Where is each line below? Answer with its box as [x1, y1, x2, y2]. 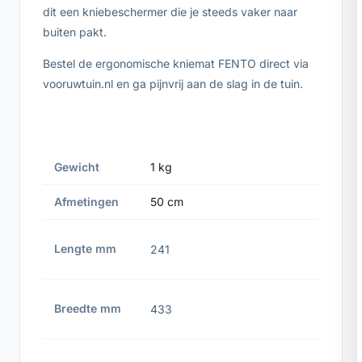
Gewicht [54, 159, 99, 174]
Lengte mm [54, 241, 116, 255]
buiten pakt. [43, 24, 107, 39]
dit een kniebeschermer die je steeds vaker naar [43, 4, 297, 19]
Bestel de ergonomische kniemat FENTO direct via [43, 56, 309, 70]
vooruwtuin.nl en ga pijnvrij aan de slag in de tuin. [43, 76, 303, 90]
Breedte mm [54, 301, 121, 315]
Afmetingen [54, 194, 119, 208]
